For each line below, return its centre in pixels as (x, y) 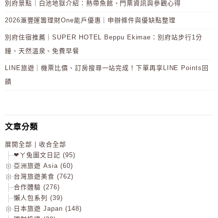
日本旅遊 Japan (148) (48, 209)
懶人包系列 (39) (38, 198)
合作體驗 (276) (37, 187)
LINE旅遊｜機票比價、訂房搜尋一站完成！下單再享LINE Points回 (107, 68)
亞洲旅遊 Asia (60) (43, 166)
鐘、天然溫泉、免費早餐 (42, 51)
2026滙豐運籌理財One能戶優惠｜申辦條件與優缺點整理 (90, 20)
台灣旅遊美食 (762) (44, 177)
